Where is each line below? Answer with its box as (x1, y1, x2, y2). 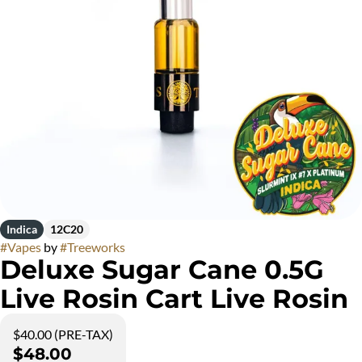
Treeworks (67, 239, 125, 255)
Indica (6, 222, 37, 236)
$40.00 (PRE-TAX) (13, 326, 113, 342)
